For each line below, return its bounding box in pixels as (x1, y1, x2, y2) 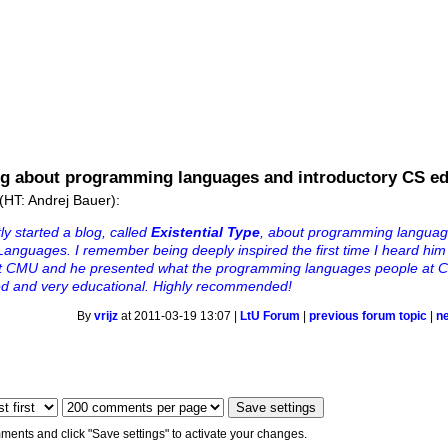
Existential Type (151, 223, 261, 240)
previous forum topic (309, 310, 428, 323)
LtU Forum (240, 310, 301, 323)
